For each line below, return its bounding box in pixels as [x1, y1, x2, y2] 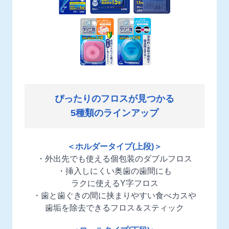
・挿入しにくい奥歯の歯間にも [57, 166, 172, 175]
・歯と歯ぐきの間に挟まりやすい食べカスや [33, 191, 196, 200]
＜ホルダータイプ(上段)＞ [67, 142, 162, 151]
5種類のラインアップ [71, 108, 158, 119]
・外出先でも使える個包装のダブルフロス [37, 154, 192, 163]
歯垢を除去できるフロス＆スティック [45, 203, 184, 212]
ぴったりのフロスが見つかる [55, 94, 174, 104]
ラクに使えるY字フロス [71, 178, 158, 188]
